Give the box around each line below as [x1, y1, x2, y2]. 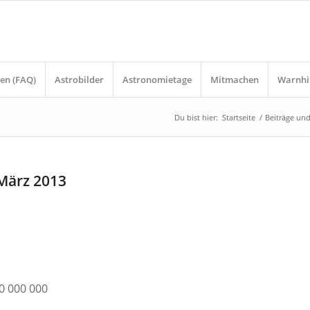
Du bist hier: [174, 112, 218, 122]
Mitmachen [210, 73, 259, 86]
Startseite [221, 112, 255, 122]
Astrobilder [55, 73, 104, 86]
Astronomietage [122, 73, 192, 86]
